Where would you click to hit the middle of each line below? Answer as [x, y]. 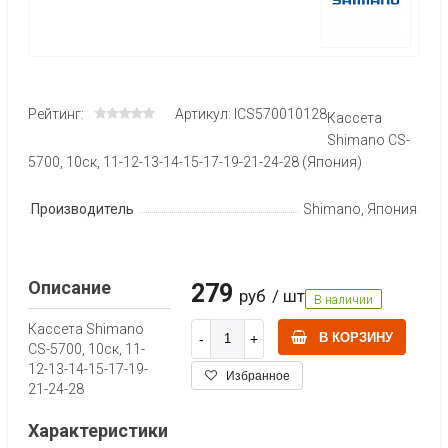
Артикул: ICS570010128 [251, 113]
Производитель [82, 208]
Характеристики [98, 430]
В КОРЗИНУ [356, 337]
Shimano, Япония [360, 208]
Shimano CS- [368, 139]
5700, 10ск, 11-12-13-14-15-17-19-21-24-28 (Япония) [195, 161]
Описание [69, 287]
